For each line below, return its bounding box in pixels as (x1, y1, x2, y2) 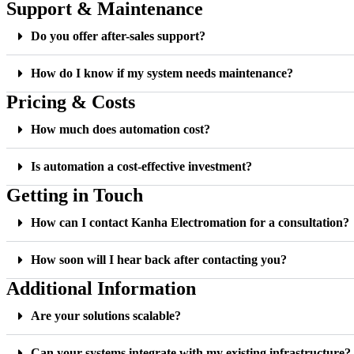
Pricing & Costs (6, 92, 135, 112)
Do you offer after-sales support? (31, 29, 205, 43)
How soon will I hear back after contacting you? (31, 253, 287, 266)
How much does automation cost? (31, 122, 210, 136)
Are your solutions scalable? (31, 309, 181, 322)
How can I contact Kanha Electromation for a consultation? (31, 216, 349, 229)
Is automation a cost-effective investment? (31, 160, 252, 173)
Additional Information (6, 278, 196, 299)
